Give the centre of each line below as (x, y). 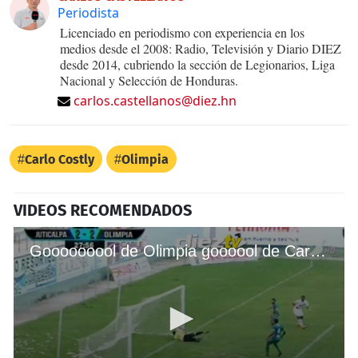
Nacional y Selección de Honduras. (149, 80)
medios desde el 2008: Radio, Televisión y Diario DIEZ (201, 48)
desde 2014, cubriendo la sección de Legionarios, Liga (197, 64)
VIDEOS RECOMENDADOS (103, 210)
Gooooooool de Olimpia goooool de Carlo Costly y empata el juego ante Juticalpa (318, 251)
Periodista (88, 12)
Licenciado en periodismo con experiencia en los (182, 32)
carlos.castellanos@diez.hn (155, 100)
